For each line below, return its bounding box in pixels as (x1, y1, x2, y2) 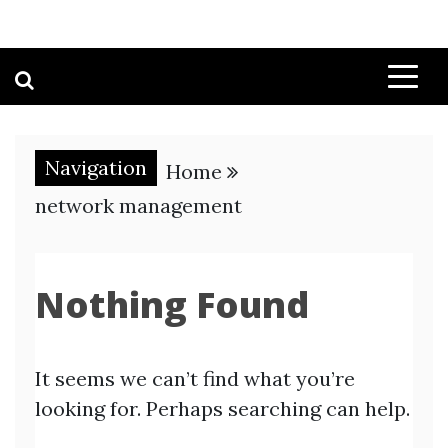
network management (35, 193, 242, 218)
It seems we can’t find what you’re (35, 366, 355, 391)
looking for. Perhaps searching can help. (35, 396, 410, 421)
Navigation (45, 155, 147, 180)
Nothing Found (35, 280, 309, 329)
